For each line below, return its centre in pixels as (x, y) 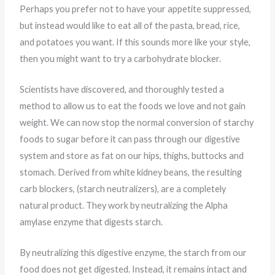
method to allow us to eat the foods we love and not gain (133, 106)
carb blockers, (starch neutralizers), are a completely (123, 189)
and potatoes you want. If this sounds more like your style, (135, 42)
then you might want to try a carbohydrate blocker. (121, 58)
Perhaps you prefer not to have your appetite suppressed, (136, 9)
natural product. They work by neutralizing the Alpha (124, 206)
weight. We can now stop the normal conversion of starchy (137, 123)
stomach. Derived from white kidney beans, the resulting (131, 172)
